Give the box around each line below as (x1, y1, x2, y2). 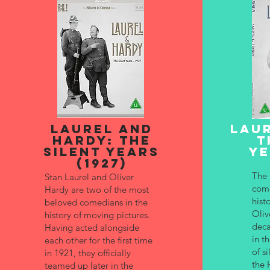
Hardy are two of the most (44, 184, 149, 195)
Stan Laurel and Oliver (44, 171, 134, 183)
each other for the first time (44, 234, 152, 246)
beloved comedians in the (44, 196, 148, 208)
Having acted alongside (44, 222, 139, 233)
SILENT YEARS (43, 144, 160, 159)
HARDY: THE (52, 133, 151, 148)
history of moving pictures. (44, 209, 150, 221)
